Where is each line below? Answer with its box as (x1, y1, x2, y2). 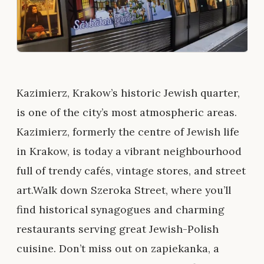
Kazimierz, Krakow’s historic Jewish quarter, (16, 86, 240, 100)
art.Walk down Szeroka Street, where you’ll (16, 183, 231, 197)
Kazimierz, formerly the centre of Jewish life (16, 125, 239, 139)
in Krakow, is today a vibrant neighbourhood (16, 144, 242, 159)
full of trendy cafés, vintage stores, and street (16, 164, 246, 178)
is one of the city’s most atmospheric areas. (16, 105, 237, 120)
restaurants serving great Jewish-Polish (16, 222, 219, 236)
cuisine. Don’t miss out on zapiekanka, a (16, 242, 219, 256)
